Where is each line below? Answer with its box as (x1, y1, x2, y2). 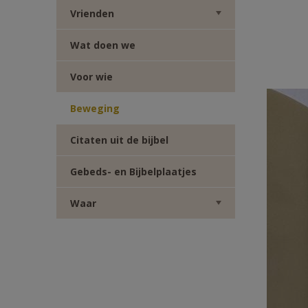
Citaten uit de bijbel (70, 133, 168, 146)
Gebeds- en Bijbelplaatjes (70, 165, 197, 178)
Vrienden (70, 7, 114, 20)
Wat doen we (70, 38, 135, 52)
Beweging (70, 102, 120, 115)
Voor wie (70, 70, 113, 83)
